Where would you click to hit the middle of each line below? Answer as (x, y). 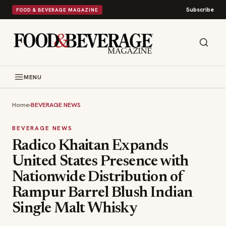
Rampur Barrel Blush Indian (102, 193)
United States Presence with (100, 162)
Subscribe (200, 10)
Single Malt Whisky (75, 209)
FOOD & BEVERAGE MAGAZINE (57, 10)
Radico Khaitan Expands (90, 146)
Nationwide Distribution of (98, 178)
